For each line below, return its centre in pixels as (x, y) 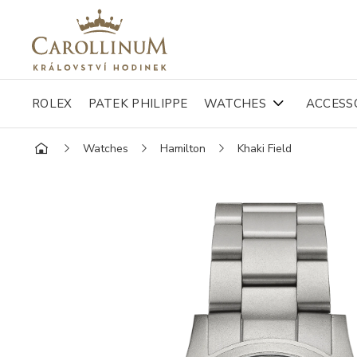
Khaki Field (265, 148)
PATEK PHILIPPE (138, 104)
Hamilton (183, 148)
